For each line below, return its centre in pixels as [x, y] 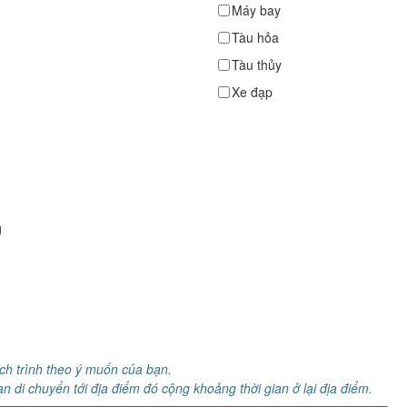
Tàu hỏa [255, 37]
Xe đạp [252, 92]
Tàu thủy [256, 65]
